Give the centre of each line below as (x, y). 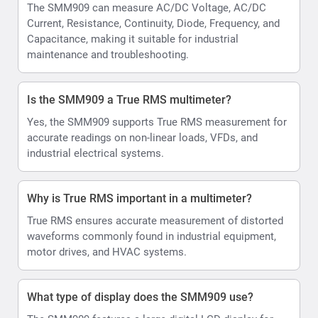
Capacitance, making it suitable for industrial (133, 39)
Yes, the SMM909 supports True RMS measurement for (157, 122)
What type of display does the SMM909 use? (140, 297)
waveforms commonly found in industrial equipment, (152, 236)
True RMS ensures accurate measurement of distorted (155, 220)
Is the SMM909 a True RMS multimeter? (129, 99)
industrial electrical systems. (95, 153)
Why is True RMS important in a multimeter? (139, 198)
